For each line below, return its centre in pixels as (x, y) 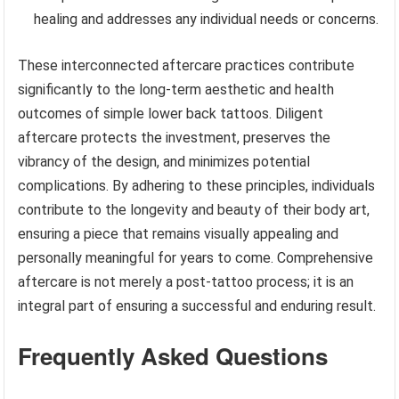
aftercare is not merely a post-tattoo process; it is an (186, 281)
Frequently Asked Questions (173, 355)
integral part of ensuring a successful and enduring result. (197, 305)
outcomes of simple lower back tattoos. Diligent (171, 113)
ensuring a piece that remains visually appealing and (179, 233)
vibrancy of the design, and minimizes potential (164, 161)
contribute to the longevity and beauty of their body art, (194, 209)
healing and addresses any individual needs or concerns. (207, 19)
